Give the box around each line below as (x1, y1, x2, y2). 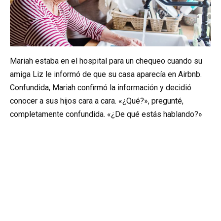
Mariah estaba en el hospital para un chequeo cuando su (10, 56, 202, 66)
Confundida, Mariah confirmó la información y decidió (10, 83, 191, 93)
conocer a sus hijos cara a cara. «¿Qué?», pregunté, (10, 96, 184, 106)
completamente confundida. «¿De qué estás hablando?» (10, 110, 202, 119)
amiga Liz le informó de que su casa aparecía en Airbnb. (10, 70, 202, 79)
